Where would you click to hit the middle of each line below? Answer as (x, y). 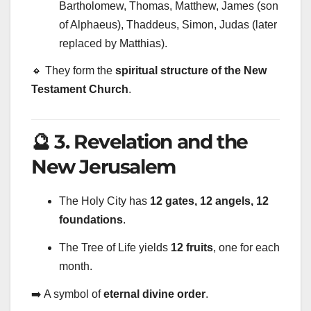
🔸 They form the (73, 71)
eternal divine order (154, 294)
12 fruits (192, 247)
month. (76, 266)
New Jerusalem (103, 167)
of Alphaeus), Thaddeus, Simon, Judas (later (168, 24)
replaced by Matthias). (113, 43)
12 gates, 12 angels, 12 (209, 201)
